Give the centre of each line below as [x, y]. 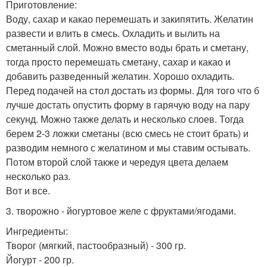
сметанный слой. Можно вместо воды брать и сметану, [127, 47]
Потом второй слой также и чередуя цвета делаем [117, 162]
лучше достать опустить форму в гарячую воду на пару [128, 104]
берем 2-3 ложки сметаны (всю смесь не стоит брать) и [127, 133]
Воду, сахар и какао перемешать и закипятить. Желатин [130, 18]
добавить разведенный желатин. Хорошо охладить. [120, 76]
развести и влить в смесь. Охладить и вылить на [113, 33]
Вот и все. [28, 190]
